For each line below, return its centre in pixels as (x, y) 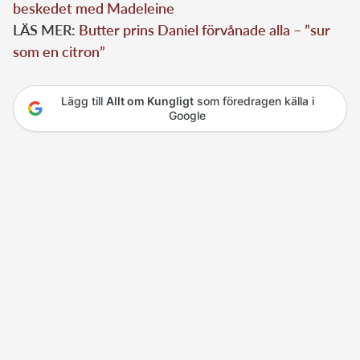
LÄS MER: (46, 30)
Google (187, 115)
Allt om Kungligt (149, 101)
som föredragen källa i (254, 101)
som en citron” (59, 51)
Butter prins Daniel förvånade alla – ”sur (205, 30)
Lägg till (83, 101)
